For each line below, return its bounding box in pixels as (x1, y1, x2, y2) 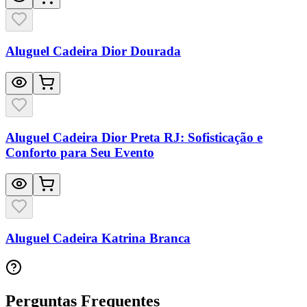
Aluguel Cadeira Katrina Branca (5, 231, 191, 246)
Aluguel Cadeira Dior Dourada (5, 44, 181, 59)
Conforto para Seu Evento (5, 145, 154, 160)
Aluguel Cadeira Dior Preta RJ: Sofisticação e (5, 130, 262, 145)
